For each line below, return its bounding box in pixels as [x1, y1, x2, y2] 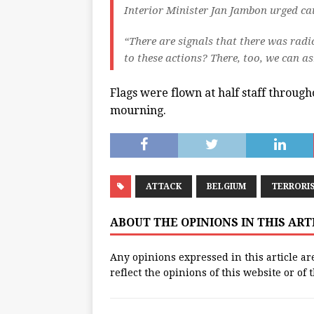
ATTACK [146, 182, 182, 192]
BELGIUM [207, 182, 246, 192]
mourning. [110, 104, 166, 118]
